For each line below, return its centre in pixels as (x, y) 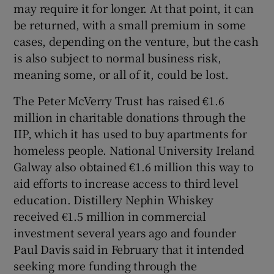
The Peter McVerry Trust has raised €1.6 (119, 100)
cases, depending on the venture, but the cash (136, 41)
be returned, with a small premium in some (130, 24)
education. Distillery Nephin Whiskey (114, 199)
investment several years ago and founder (125, 232)
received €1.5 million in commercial (110, 216)
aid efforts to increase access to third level (126, 183)
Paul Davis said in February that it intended (129, 249)
